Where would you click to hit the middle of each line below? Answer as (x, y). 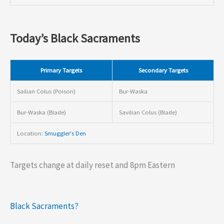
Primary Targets (61, 70)
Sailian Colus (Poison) (46, 91)
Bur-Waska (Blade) (41, 112)
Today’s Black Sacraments (75, 38)
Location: (30, 133)
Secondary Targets (163, 70)
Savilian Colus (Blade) (148, 112)
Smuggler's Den (65, 133)
